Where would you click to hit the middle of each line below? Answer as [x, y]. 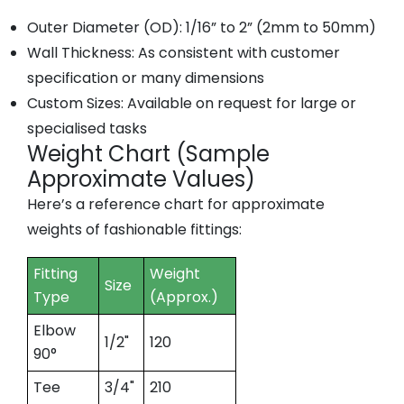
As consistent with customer [237, 53]
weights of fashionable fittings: [134, 230]
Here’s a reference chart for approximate [176, 204]
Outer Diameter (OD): [105, 28]
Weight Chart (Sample [148, 154]
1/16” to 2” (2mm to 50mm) [279, 28]
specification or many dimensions [146, 78]
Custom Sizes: [75, 103]
